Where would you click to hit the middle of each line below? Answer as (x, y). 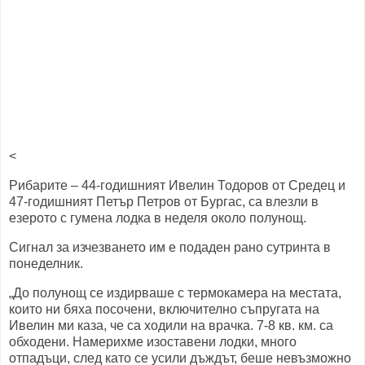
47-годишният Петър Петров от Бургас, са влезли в (164, 202)
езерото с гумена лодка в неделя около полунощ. (159, 218)
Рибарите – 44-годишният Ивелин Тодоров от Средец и (177, 186)
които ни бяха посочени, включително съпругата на (164, 309)
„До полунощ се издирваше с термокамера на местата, (175, 292)
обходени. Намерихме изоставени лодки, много (153, 341)
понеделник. (46, 263)
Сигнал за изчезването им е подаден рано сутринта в (170, 247)
